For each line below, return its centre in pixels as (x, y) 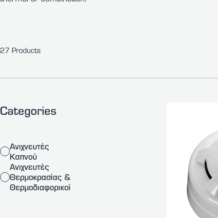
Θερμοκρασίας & (40, 177)
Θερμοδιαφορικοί (40, 187)
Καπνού (23, 156)
